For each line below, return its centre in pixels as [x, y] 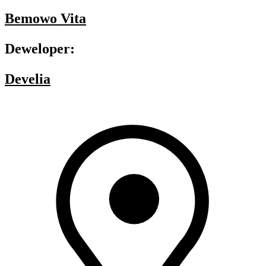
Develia [28, 79]
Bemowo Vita [45, 19]
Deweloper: [40, 49]
